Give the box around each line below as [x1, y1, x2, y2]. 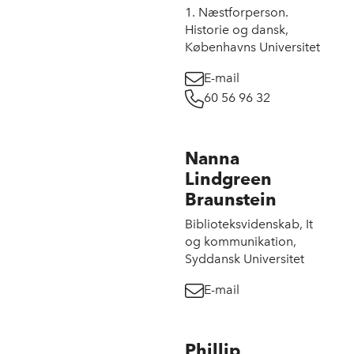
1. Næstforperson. [185, 4, 288, 20]
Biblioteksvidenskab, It [185, 217, 313, 232]
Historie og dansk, [185, 21, 288, 37]
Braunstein [185, 189, 277, 209]
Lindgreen [185, 168, 272, 189]
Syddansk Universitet [185, 251, 304, 266]
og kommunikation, [185, 234, 296, 249]
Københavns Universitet [185, 39, 320, 55]
